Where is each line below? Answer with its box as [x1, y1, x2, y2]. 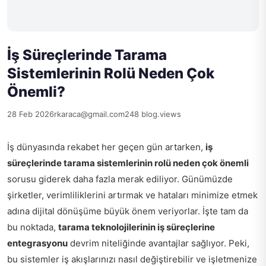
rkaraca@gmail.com [54, 109, 125, 119]
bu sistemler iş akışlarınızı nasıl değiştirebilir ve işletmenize [7, 254, 257, 265]
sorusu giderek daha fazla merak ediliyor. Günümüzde [7, 173, 233, 185]
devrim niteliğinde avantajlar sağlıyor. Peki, [68, 237, 249, 249]
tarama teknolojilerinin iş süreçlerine [58, 221, 215, 233]
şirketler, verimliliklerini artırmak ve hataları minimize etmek [7, 189, 258, 201]
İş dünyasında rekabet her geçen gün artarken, [7, 141, 205, 153]
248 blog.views [125, 109, 181, 119]
